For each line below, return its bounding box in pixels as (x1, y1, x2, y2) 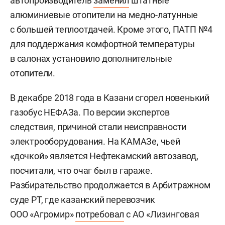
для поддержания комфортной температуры (10, 38, 195, 49)
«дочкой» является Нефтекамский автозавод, (10, 150, 198, 161)
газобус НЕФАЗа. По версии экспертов (10, 106, 170, 118)
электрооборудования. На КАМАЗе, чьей (10, 136, 180, 147)
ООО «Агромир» (10, 208, 76, 219)
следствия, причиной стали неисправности (10, 121, 187, 132)
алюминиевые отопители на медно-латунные (10, 9, 198, 20)
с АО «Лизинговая (124, 208, 199, 219)
